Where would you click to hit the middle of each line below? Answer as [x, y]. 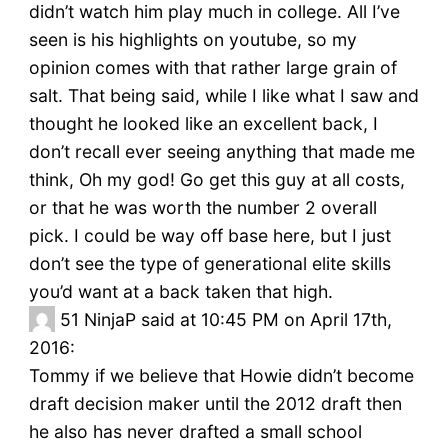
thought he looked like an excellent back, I [203, 124]
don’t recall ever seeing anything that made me [221, 152]
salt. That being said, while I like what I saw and [223, 96]
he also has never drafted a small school [195, 432]
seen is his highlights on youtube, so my [192, 40]
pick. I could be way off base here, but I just [209, 236]
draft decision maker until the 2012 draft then [215, 404]
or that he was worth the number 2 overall [202, 208]
